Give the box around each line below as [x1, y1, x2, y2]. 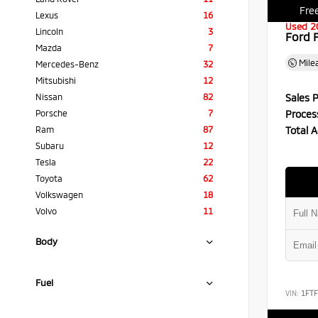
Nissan [35, 92, 62, 102]
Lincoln [35, 26, 63, 36]
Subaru [35, 141, 64, 150]
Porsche [35, 108, 67, 118]
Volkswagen [35, 190, 83, 199]
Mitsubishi [35, 75, 76, 85]
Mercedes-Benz [35, 59, 99, 69]
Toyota [35, 173, 62, 183]
